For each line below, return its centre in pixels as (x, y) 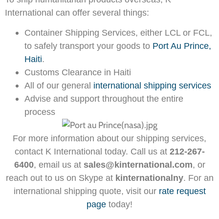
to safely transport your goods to (88, 46)
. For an (198, 178)
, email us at (58, 164)
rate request (182, 191)
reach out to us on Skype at (60, 178)
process (40, 112)
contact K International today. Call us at (92, 151)
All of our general (59, 85)
